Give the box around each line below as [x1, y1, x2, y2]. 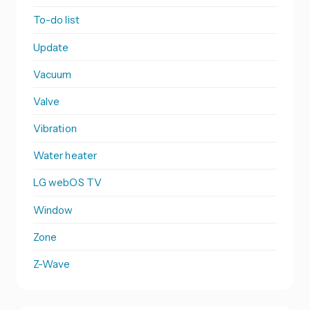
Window [33, 203, 73, 217]
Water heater [33, 149, 97, 163]
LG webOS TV [33, 176, 102, 190]
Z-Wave [33, 257, 71, 271]
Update [33, 40, 69, 54]
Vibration [33, 122, 77, 136]
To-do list [33, 13, 80, 27]
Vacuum [33, 67, 72, 81]
